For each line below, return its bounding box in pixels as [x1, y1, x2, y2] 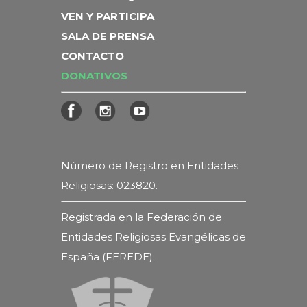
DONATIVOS [61, 69, 127, 82]
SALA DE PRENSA [61, 29, 154, 42]
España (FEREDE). [61, 250, 155, 263]
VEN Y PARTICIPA [61, 10, 154, 23]
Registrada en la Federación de [61, 210, 222, 223]
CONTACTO [61, 49, 124, 62]
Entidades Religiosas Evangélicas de [61, 230, 246, 243]
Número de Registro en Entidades [61, 159, 238, 172]
